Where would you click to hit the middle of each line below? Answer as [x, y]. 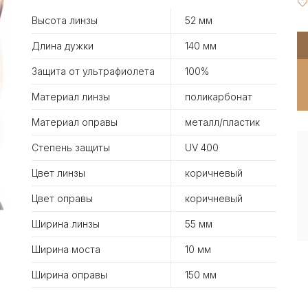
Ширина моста [66, 249]
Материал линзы [71, 96]
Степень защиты [71, 147]
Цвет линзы [58, 173]
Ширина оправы [69, 274]
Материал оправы [75, 122]
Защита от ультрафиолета [93, 71]
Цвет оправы [62, 198]
